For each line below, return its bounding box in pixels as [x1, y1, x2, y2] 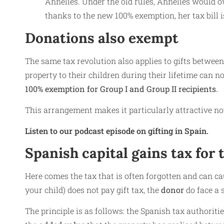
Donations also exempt [25, 28, 178, 47]
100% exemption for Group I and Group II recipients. [25, 83, 218, 94]
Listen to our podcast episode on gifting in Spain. [25, 125, 208, 136]
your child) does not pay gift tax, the [25, 184, 161, 195]
